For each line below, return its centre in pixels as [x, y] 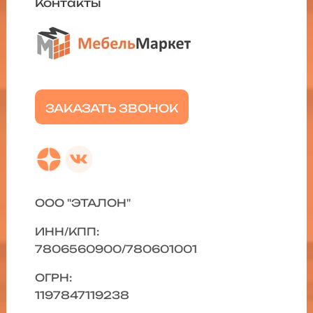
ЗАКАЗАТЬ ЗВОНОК [111, 108]
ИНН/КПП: [67, 232]
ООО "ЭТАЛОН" [82, 203]
